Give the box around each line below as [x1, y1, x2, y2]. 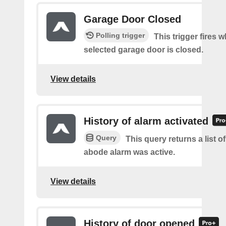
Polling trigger [96, 31, 145, 39]
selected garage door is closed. [84, 45, 203, 54]
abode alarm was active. [84, 148, 175, 157]
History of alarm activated [84, 116, 208, 127]
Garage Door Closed [84, 14, 181, 25]
